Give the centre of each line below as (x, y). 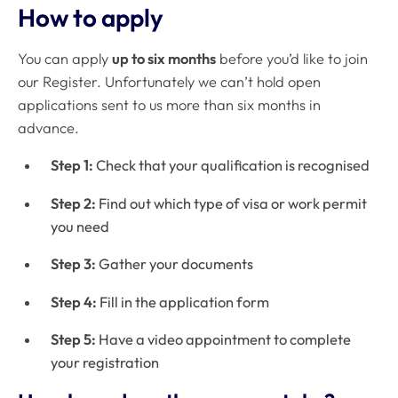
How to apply (91, 18)
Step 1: (74, 166)
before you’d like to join (292, 58)
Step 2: (74, 203)
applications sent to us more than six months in (169, 104)
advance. (48, 127)
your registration (105, 363)
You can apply (65, 58)
